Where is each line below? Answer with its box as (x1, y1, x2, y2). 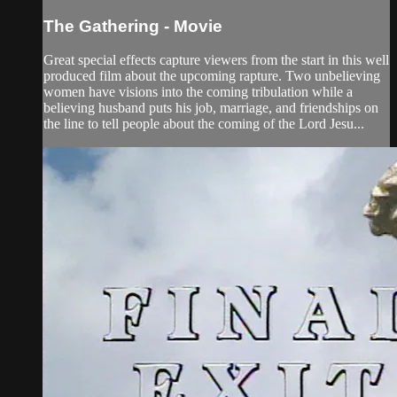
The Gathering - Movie (43, 16, 222, 35)
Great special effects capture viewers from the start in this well (43, 52, 389, 68)
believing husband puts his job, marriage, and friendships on (43, 100, 378, 116)
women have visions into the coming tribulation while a (43, 84, 353, 100)
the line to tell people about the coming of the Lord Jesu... (43, 116, 364, 132)
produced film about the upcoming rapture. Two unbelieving (43, 68, 380, 84)
